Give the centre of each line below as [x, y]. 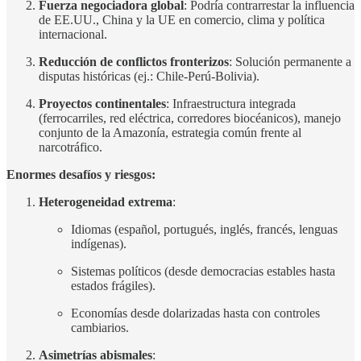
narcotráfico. [71, 147]
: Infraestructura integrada [231, 103]
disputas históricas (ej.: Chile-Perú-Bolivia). [149, 76]
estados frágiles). [113, 285]
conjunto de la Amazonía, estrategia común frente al [170, 132]
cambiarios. [100, 327]
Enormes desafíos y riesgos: [81, 174]
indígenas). [99, 243]
